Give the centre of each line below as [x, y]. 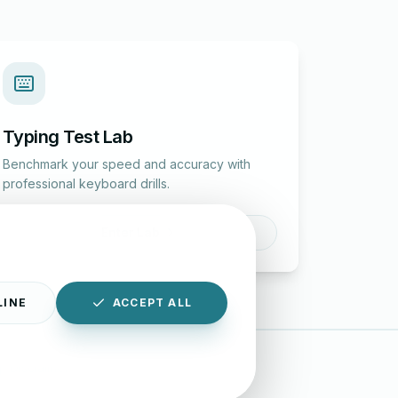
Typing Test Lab [68, 137]
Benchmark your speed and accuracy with [126, 164]
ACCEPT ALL [152, 302]
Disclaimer [39, 367]
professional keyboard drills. [86, 183]
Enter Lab [131, 232]
